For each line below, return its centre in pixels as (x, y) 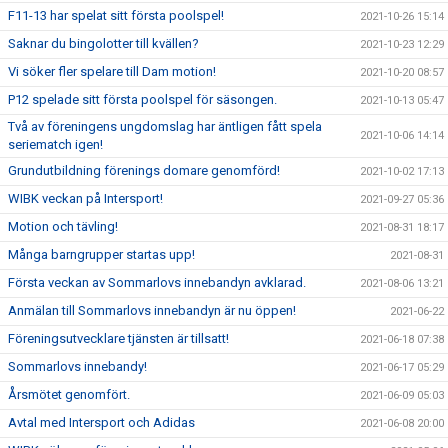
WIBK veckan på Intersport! (85, 198)
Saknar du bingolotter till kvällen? (103, 43)
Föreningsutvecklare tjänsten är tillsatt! (118, 338)
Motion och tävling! (63, 226)
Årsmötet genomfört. (69, 394)
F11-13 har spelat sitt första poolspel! (116, 15)
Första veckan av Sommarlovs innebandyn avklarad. (157, 282)
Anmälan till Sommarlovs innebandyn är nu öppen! (152, 310)
